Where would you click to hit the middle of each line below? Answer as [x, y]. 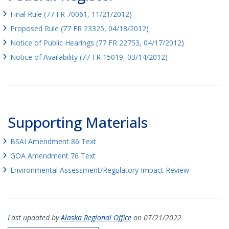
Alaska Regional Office [96, 217]
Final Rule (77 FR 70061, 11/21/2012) [71, 14]
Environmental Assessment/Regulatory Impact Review [100, 170]
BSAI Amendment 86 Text [53, 141]
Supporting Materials [78, 122]
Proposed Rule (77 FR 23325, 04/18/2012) [79, 28]
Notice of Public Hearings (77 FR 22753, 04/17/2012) [97, 42]
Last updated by [34, 217]
